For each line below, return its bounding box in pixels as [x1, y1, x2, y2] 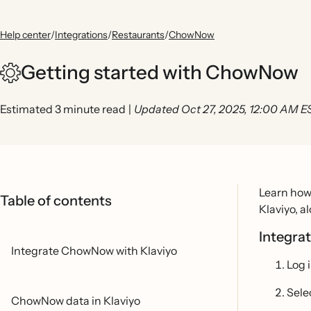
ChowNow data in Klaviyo [11, 294, 140, 308]
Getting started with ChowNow [21, 60, 299, 84]
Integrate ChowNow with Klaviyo [11, 244, 177, 258]
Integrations [55, 28, 108, 41]
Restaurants [112, 28, 165, 41]
